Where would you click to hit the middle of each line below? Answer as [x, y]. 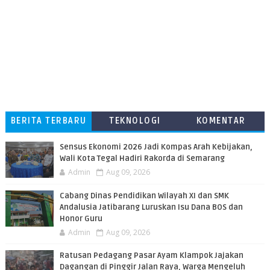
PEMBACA [221, 140]
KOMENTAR [221, 121]
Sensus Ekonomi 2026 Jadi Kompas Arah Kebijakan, [156, 147]
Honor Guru [81, 219]
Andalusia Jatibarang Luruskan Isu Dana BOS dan [151, 207]
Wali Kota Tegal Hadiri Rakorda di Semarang [142, 159]
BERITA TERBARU [49, 121]
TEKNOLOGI [135, 121]
